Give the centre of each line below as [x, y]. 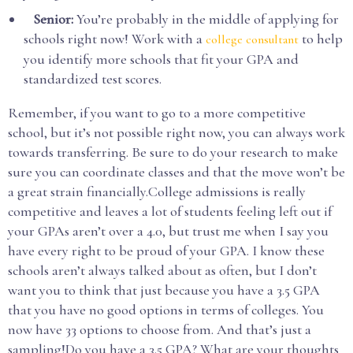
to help [321, 39]
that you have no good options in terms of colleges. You [166, 310]
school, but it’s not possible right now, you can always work [176, 132]
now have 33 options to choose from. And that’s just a [160, 329]
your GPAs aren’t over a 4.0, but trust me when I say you [168, 231]
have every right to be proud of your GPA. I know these [166, 251]
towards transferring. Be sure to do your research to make [173, 152]
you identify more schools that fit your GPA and [161, 59]
